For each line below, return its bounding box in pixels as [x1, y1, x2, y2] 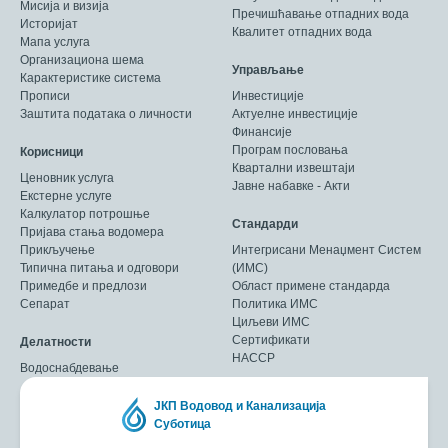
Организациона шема [20, 52, 144, 67]
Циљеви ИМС [232, 314, 310, 329]
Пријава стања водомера [20, 224, 164, 239]
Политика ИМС [232, 296, 318, 311]
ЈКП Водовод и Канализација [153, 398, 326, 413]
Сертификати [232, 332, 310, 347]
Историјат [20, 16, 78, 31]
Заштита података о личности [20, 106, 192, 121]
